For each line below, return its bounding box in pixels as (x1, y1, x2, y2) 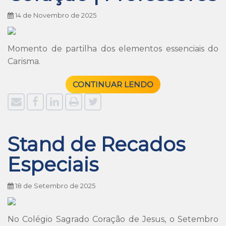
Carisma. (8, 56, 40, 66)
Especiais (8, 152, 98, 177)
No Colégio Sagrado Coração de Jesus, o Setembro (8, 214, 218, 224)
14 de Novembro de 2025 (14, 12, 96, 19)
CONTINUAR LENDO (73, 80, 153, 89)
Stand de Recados (8, 132, 185, 156)
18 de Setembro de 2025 (14, 182, 95, 190)
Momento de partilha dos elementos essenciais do (8, 44, 218, 53)
